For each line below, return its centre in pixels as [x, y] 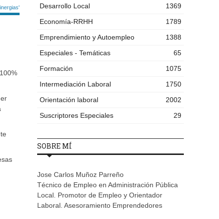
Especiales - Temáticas [75, 53]
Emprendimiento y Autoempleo [87, 37]
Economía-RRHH [66, 22]
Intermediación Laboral [75, 84]
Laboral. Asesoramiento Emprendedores [100, 206]
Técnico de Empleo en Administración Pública [108, 185]
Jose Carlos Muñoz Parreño [80, 175]
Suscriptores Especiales [77, 116]
